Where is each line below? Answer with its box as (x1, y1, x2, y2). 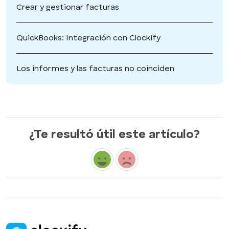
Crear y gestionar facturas (16, 3, 119, 12)
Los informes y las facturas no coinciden (16, 64, 174, 73)
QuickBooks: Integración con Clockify (16, 34, 161, 42)
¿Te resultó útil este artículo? (29, 128, 200, 141)
